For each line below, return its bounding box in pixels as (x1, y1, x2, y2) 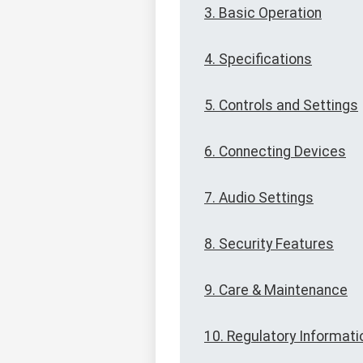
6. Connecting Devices (204, 143, 346, 160)
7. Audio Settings (204, 190, 314, 207)
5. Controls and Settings (204, 97, 358, 114)
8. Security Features (204, 236, 334, 253)
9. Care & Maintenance (204, 282, 348, 299)
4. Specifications (204, 51, 312, 68)
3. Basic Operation (204, 5, 322, 22)
